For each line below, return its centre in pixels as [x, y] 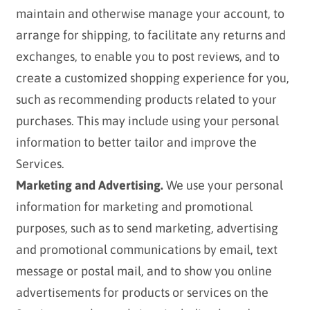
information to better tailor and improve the [136, 143]
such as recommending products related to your [146, 100]
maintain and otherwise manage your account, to [150, 14]
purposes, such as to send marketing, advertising [147, 228]
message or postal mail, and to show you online [144, 271]
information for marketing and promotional [134, 207]
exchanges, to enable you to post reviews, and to [147, 57]
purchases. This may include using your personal [147, 121]
